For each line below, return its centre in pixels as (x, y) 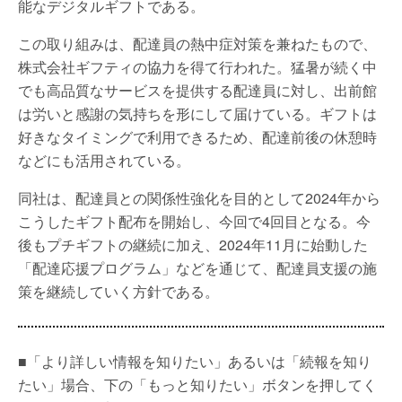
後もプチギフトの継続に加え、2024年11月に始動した (193, 245)
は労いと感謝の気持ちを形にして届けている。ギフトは (197, 114)
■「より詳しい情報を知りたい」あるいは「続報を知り (195, 361)
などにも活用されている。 (104, 160)
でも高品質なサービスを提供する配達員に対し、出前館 (197, 90)
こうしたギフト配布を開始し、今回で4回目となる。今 (194, 221)
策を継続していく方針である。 (118, 291)
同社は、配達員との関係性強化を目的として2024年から (199, 198)
